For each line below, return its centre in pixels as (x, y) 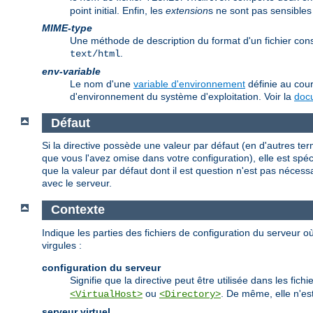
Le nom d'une (102, 84)
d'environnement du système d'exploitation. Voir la (182, 97)
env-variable (71, 72)
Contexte (78, 210)
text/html (95, 54)
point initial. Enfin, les (118, 11)
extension (187, 11)
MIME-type (67, 28)
